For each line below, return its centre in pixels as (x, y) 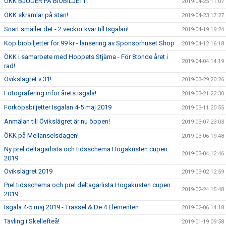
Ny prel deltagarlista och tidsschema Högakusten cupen (86, 149)
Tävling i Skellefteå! (32, 221)
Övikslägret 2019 (28, 171)
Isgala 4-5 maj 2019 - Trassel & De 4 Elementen (71, 207)
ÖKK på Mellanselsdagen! (41, 135)
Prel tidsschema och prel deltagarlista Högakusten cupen (87, 185)
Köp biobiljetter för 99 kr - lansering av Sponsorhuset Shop (89, 43)
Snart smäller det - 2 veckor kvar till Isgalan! (66, 29)
